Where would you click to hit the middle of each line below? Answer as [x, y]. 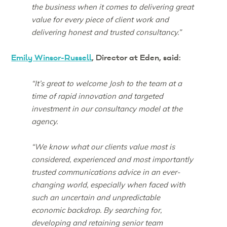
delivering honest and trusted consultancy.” [107, 32]
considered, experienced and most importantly [112, 160]
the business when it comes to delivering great [113, 7]
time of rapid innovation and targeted [98, 96]
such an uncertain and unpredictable [96, 198]
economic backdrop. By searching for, [97, 210]
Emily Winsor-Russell [52, 58]
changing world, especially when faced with [109, 185]
